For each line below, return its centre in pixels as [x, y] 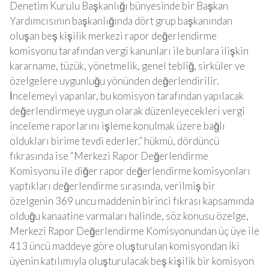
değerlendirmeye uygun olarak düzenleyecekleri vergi [127, 111]
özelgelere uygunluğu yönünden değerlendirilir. [114, 81]
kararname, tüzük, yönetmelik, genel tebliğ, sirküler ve [127, 66]
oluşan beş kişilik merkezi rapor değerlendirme [113, 36]
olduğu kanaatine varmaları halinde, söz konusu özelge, [129, 216]
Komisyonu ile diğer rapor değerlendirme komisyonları [130, 171]
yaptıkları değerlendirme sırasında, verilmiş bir [113, 186]
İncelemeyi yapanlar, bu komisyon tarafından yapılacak [127, 96]
